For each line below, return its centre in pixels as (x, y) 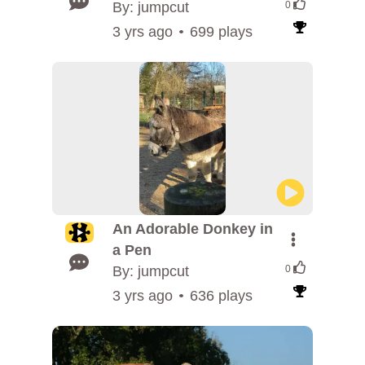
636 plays (221, 296)
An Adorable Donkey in (193, 229)
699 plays (221, 32)
